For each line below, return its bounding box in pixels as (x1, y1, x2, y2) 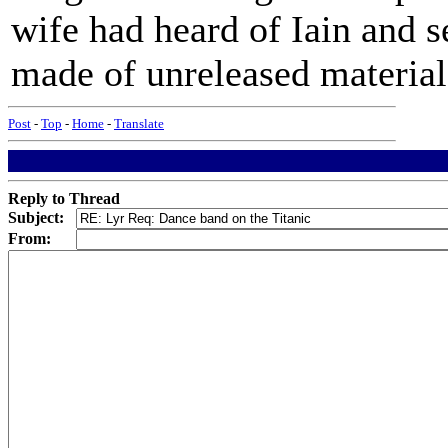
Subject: (8, 209, 64, 226)
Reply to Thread (8, 190, 120, 207)
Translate (114, 116, 164, 131)
